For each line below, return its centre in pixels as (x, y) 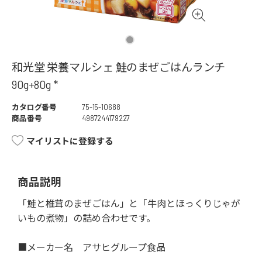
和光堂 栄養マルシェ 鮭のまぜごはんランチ (119, 67)
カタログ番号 (35, 107)
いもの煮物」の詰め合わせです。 (87, 218)
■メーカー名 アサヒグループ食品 (92, 247)
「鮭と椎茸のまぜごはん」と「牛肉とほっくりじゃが (129, 204)
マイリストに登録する (70, 141)
